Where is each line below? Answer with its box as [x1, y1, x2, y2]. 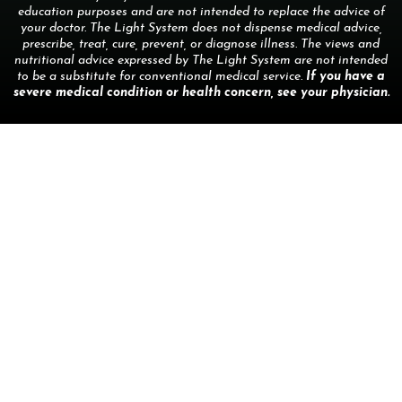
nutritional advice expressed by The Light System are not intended [14, 53, 388, 67]
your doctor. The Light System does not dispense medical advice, [20, 21, 382, 35]
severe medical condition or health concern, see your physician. [13, 85, 389, 100]
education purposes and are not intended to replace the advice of [17, 4, 385, 19]
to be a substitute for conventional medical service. [17, 69, 306, 83]
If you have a [306, 69, 385, 83]
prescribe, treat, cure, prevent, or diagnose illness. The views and [22, 37, 380, 51]
